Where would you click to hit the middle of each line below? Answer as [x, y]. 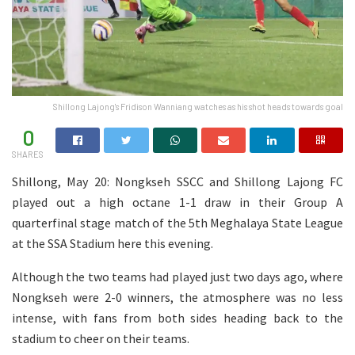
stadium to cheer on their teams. [101, 338]
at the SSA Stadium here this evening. [113, 243]
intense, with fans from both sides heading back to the [177, 317]
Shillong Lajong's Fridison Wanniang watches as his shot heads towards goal [198, 106]
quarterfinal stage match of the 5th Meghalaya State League [177, 222]
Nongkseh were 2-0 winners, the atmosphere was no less [177, 297]
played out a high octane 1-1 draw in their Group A [177, 202]
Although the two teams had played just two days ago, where [177, 276]
